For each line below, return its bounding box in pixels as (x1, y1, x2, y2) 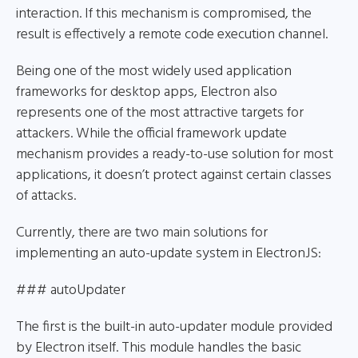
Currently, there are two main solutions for (16, 221, 268, 245)
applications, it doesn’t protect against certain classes (16, 164, 332, 187)
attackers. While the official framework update (16, 122, 287, 145)
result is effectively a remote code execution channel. (16, 23, 328, 46)
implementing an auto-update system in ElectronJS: (16, 242, 321, 265)
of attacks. (16, 185, 76, 208)
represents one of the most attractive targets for (16, 101, 304, 125)
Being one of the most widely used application (16, 60, 292, 83)
